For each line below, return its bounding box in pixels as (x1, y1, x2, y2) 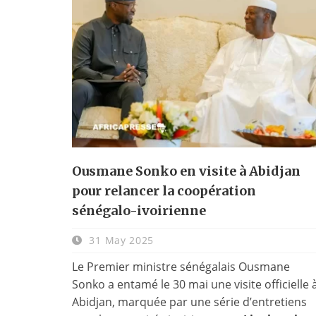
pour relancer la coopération (72, 182, 256, 199)
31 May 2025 (85, 233, 154, 247)
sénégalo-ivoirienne (72, 202, 206, 219)
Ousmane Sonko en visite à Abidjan (72, 162, 300, 179)
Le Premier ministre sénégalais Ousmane (72, 258, 290, 274)
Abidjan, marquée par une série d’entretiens (72, 293, 307, 310)
